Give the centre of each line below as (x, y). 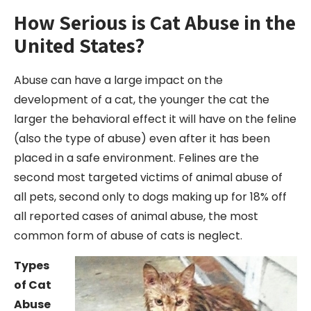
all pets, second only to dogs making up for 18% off (150, 197)
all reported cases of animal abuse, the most (136, 216)
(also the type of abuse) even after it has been (142, 138)
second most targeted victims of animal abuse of (148, 177)
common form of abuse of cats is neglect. (128, 236)
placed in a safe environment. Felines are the (136, 158)
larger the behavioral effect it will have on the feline (155, 119)
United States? (79, 45)
